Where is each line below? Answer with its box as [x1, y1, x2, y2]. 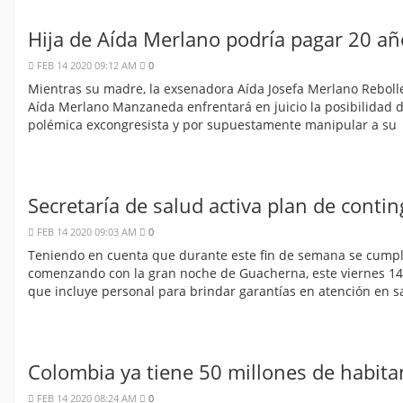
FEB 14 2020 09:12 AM [34, 58, 139, 73]
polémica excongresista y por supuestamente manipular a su [28, 116, 397, 134]
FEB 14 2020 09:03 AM [34, 225, 139, 239]
